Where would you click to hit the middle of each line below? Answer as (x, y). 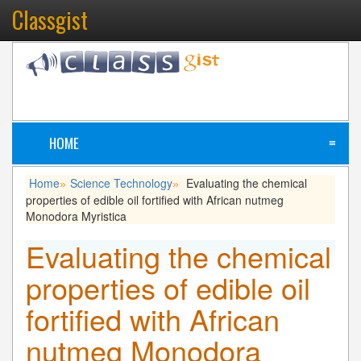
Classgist (50, 20)
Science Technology (121, 183)
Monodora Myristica (76, 216)
